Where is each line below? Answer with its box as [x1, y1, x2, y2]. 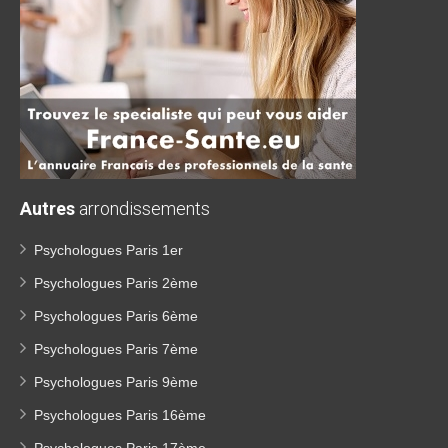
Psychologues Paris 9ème [34, 374, 198, 390]
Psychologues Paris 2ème [34, 275, 198, 291]
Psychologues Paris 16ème [34, 407, 206, 423]
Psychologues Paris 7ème [34, 341, 198, 357]
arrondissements [75, 198, 210, 219]
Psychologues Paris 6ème [34, 308, 198, 324]
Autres [20, 198, 75, 219]
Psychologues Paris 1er [34, 242, 183, 258]
